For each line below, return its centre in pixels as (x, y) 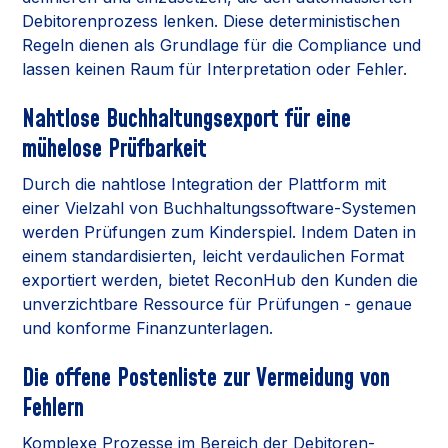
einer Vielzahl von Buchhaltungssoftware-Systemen (219, 207)
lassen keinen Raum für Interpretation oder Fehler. (215, 68)
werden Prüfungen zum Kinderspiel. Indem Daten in (219, 231)
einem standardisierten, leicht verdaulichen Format (213, 255)
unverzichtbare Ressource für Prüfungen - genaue (217, 303)
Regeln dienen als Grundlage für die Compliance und (222, 44)
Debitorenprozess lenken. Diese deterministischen (211, 20)
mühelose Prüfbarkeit (115, 149)
